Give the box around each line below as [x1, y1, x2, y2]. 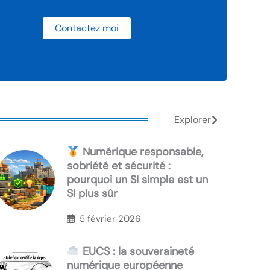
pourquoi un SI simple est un [67, 172, 208, 187]
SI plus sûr [67, 186, 118, 201]
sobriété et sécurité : [67, 159, 171, 174]
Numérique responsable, [79, 145, 203, 160]
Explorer [174, 113, 211, 127]
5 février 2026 [80, 212, 140, 225]
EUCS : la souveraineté [79, 244, 194, 259]
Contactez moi [54, 22, 119, 35]
